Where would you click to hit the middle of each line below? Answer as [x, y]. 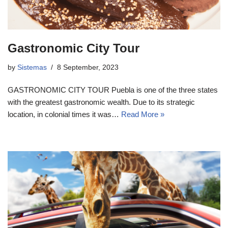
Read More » [143, 114]
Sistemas [32, 67]
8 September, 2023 [88, 67]
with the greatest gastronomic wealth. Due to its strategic [101, 102]
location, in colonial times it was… [64, 114]
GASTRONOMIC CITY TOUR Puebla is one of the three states [113, 90]
